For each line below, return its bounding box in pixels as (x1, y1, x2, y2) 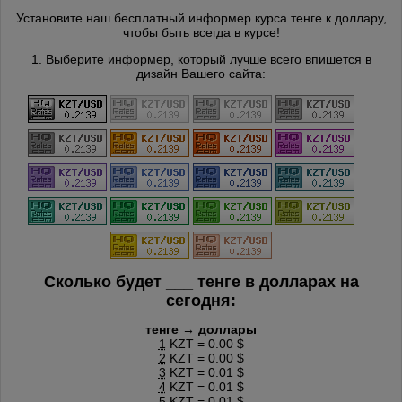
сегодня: (166, 291, 236, 310)
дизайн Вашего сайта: (136, 66, 266, 81)
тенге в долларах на (192, 272, 359, 291)
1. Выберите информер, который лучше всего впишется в (31, 51, 371, 66)
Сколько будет (43, 272, 166, 291)
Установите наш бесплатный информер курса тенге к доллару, (15, 10, 387, 25)
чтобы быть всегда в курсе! (122, 24, 280, 39)
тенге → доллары (145, 321, 257, 336)
